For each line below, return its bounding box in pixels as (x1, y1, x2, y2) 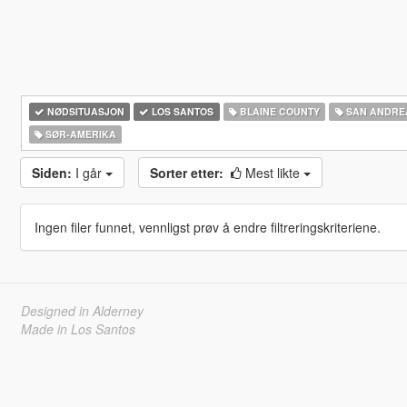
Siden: (31, 164, 72, 182)
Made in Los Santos (20, 320, 135, 338)
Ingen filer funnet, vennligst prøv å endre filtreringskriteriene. (34, 218, 381, 236)
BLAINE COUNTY (236, 104, 320, 118)
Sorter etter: (149, 164, 223, 182)
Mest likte (244, 164, 303, 182)
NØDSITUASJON (44, 104, 124, 118)
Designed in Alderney (20, 302, 144, 320)
